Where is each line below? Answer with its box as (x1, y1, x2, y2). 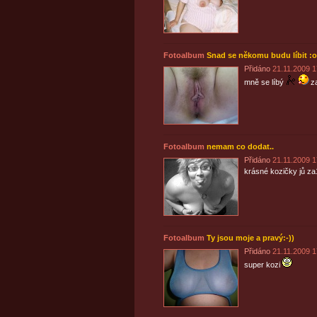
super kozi (243, 260, 280, 269)
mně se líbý (243, 78, 284, 86)
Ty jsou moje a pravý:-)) (206, 234, 294, 242)
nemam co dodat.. (206, 142, 274, 151)
